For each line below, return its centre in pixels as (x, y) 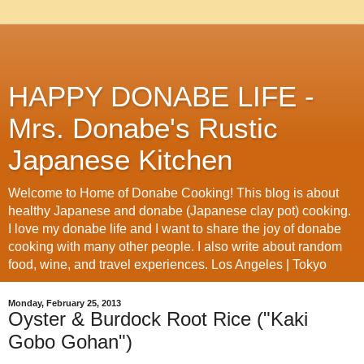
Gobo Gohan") (70, 342)
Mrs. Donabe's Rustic (143, 128)
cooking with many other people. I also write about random (175, 247)
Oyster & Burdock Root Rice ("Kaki (158, 319)
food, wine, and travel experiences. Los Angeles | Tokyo (167, 264)
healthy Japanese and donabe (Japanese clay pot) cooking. (180, 211)
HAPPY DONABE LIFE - (161, 97)
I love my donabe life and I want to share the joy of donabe (175, 229)
